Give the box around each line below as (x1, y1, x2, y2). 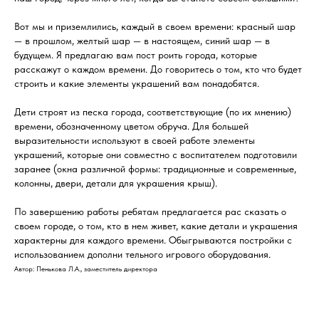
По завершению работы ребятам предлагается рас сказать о (14, 206, 286, 217)
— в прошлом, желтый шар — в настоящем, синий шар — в (14, 35, 270, 46)
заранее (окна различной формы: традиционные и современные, (14, 163, 296, 174)
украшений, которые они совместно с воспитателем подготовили (14, 149, 297, 160)
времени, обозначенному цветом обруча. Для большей (14, 120, 249, 132)
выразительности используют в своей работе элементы (14, 135, 255, 146)
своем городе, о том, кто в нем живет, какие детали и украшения (14, 220, 298, 231)
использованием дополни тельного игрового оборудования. (14, 249, 271, 260)
